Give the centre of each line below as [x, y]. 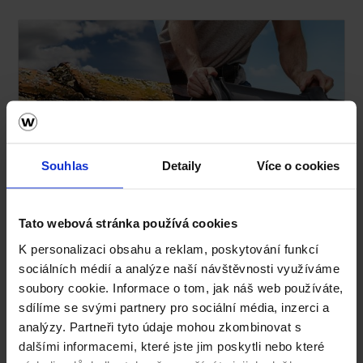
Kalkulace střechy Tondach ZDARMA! [180, 209]
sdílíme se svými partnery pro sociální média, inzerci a [174, 307]
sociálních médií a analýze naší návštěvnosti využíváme [179, 268]
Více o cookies [298, 165]
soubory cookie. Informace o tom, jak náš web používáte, [181, 287]
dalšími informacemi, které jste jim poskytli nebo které [172, 346]
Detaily [181, 165]
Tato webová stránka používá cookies [128, 223]
